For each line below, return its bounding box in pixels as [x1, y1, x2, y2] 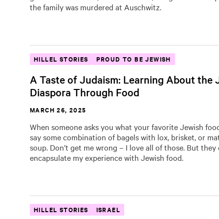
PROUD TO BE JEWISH [96, 54, 171, 64]
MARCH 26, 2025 [30, 105, 87, 114]
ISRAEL [96, 205, 121, 214]
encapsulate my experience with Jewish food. [30, 152, 183, 163]
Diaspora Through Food [30, 85, 139, 99]
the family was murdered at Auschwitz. [30, 1, 163, 12]
